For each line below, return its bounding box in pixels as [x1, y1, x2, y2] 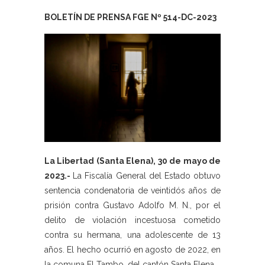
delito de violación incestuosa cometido [44, 215, 221, 225]
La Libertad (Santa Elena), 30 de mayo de [44, 156, 221, 166]
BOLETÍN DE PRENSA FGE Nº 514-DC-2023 [44, 12, 216, 22]
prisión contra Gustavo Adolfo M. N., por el [44, 201, 221, 211]
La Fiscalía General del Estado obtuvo [73, 171, 221, 181]
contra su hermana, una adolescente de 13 [44, 230, 221, 240]
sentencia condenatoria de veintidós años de [44, 186, 221, 196]
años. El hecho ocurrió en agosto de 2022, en [44, 245, 221, 255]
